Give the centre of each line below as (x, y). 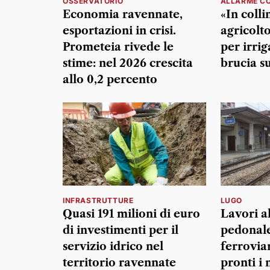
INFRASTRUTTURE (98, 200)
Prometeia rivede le (118, 47)
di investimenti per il (121, 230)
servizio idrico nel (113, 246)
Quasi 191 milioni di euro (131, 214)
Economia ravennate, (123, 15)
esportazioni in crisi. (119, 31)
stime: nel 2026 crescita (128, 64)
